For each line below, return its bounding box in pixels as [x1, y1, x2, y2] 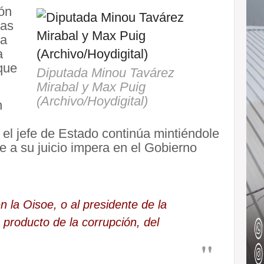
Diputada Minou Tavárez [37, 65, 174, 80]
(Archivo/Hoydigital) [37, 93, 148, 108]
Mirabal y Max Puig [37, 79, 146, 94]
